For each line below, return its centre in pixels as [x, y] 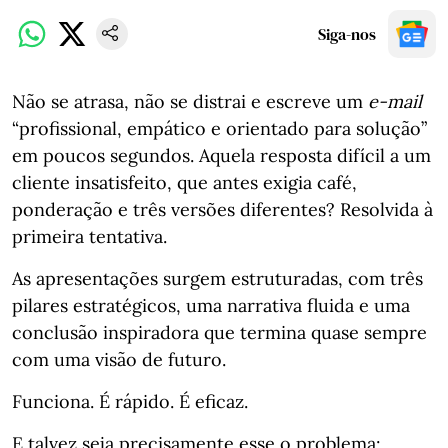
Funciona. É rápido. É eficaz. [130, 401]
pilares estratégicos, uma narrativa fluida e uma [211, 305]
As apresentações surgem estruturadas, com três [217, 278]
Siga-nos [347, 34]
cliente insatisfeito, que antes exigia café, [184, 182]
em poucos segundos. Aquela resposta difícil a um [221, 155]
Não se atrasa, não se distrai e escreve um [190, 101]
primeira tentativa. [89, 236]
